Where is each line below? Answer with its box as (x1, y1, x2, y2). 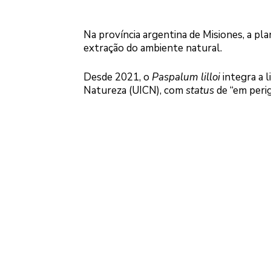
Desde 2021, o (83, 70, 152, 84)
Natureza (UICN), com (83, 83, 186, 97)
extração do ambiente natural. (83, 41, 222, 56)
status (185, 83, 214, 97)
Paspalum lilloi (151, 70, 220, 84)
